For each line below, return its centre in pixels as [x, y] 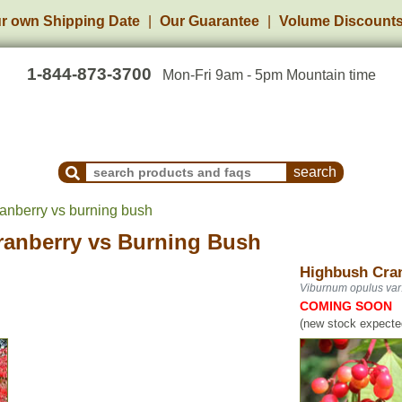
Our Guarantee [210, 21]
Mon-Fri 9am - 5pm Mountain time [269, 75]
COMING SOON [346, 306]
